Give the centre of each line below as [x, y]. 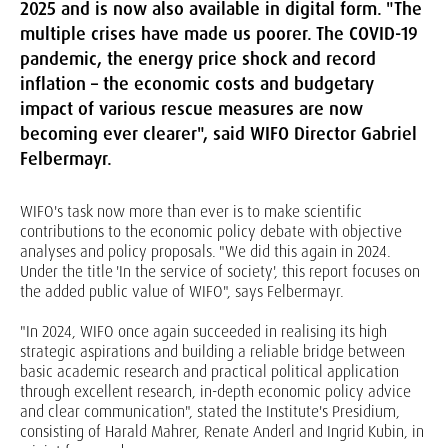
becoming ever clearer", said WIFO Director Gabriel [218, 134]
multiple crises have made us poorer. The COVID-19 [219, 34]
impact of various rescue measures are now [191, 109]
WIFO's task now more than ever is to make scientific [191, 211]
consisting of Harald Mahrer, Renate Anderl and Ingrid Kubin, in [222, 431]
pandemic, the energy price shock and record [198, 59]
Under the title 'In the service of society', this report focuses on [220, 271]
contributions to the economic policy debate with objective [211, 231]
